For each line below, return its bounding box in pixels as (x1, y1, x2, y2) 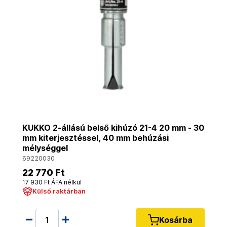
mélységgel (22, 143, 68, 153)
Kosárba (159, 214, 193, 225)
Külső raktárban (32, 187, 86, 195)
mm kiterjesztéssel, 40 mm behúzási (22, 133, 169, 143)
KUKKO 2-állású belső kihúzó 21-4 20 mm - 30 (22, 123, 204, 133)
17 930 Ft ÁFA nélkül (22, 178, 82, 186)
